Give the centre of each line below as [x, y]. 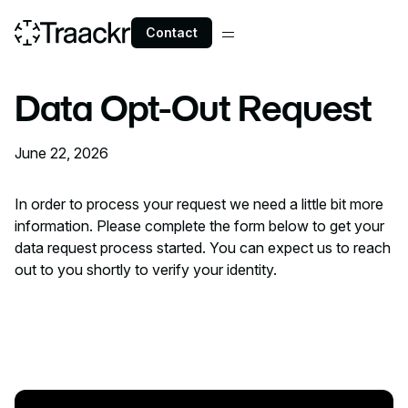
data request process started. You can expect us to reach [203, 248]
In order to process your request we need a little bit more [199, 204]
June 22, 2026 [61, 153]
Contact [172, 32]
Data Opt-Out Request [193, 107]
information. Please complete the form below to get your [199, 226]
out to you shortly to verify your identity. [146, 270]
